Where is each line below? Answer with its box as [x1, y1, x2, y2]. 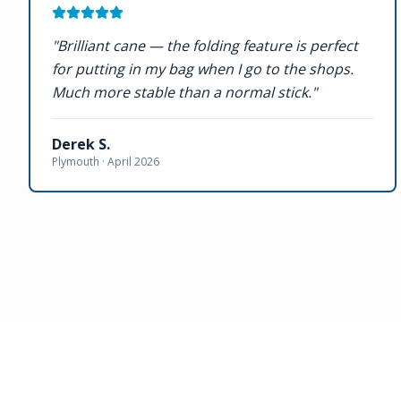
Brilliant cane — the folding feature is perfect [57, 36, 358, 55]
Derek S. [52, 134, 110, 154]
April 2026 [107, 154, 159, 169]
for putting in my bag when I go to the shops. [52, 59, 354, 79]
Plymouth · [52, 154, 107, 169]
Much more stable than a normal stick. [52, 82, 311, 102]
